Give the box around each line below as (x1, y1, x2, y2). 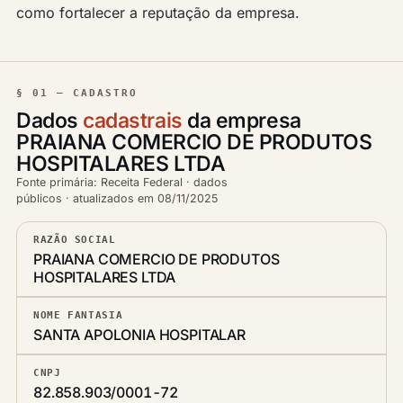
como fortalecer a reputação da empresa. (16, 4, 300, 22)
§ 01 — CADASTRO (16, 87, 138, 99)
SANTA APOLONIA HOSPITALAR (33, 326, 246, 344)
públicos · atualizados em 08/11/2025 (16, 192, 218, 205)
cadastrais (83, 108, 183, 133)
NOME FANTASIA (33, 309, 123, 320)
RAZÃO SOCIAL (33, 234, 116, 245)
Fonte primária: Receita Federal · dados (16, 175, 228, 189)
